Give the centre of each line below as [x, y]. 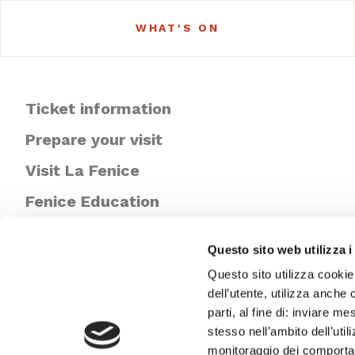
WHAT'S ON [177, 28]
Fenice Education [92, 201]
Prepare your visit [94, 139]
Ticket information [98, 108]
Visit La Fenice [82, 170]
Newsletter [69, 232]
